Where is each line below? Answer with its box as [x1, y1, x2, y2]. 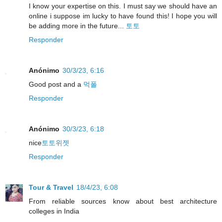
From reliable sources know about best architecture [29, 197, 217, 206]
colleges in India [29, 207, 79, 216]
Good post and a [29, 80, 83, 89]
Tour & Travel [29, 183, 73, 192]
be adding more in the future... [29, 22, 126, 30]
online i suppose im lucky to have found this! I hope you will [29, 12, 217, 20]
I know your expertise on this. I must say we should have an [29, 2, 217, 10]
